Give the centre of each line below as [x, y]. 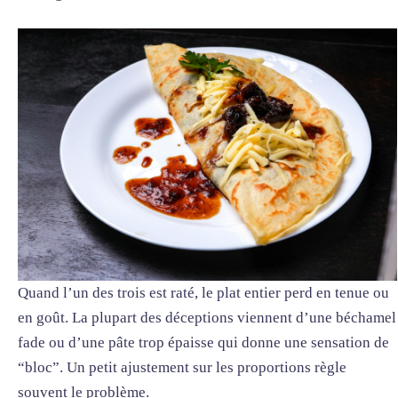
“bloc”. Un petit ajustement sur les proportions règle [182, 368]
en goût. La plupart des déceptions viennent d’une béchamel [207, 318]
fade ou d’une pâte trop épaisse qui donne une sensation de [203, 343]
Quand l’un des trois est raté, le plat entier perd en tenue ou [203, 293]
